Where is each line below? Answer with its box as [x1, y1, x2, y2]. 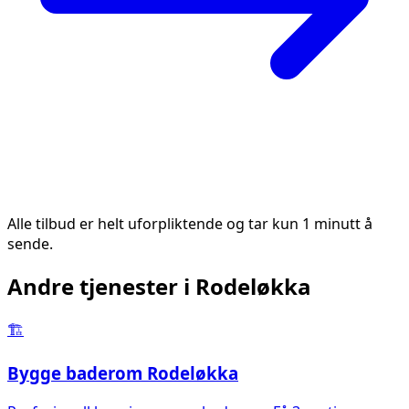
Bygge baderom [7, 362, 142, 385]
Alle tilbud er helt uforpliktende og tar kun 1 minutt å [7, 213, 372, 234]
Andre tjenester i [7, 271, 195, 302]
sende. [7, 233, 53, 254]
